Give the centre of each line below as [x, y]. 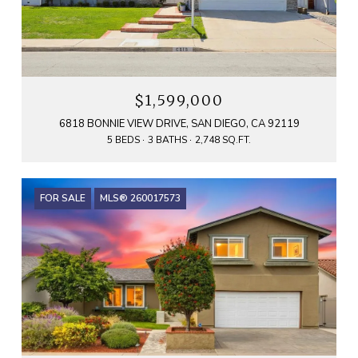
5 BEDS [123, 140]
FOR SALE [63, 199]
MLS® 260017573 [140, 199]
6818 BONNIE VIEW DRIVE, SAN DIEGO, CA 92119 [179, 124]
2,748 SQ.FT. [223, 140]
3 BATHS [167, 140]
